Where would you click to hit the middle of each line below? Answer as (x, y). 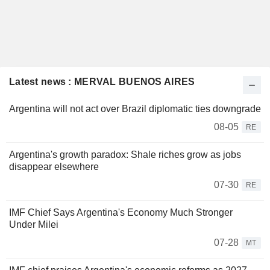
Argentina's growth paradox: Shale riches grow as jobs (125, 155)
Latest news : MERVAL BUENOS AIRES (102, 82)
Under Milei (34, 225)
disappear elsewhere (54, 167)
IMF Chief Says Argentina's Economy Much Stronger (121, 213)
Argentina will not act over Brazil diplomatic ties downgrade (135, 109)
